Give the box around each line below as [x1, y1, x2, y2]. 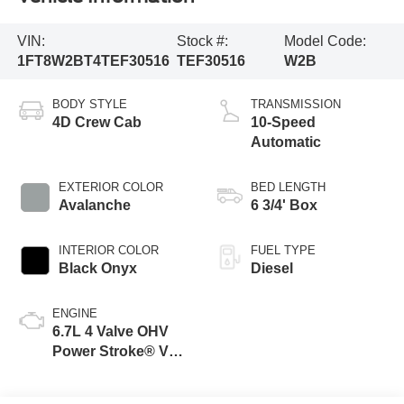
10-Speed [251, 114, 316, 130]
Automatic [251, 133, 321, 150]
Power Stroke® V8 [51, 343, 177, 359]
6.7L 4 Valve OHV [51, 323, 169, 339]
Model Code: [284, 32, 367, 49]
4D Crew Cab [51, 114, 142, 130]
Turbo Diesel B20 [51, 363, 170, 379]
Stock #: [177, 32, 229, 49]
